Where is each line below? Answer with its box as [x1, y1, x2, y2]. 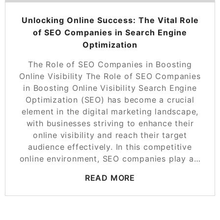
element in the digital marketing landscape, [21, 107, 199, 117]
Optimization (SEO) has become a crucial [26, 95, 194, 105]
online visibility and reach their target [33, 130, 187, 140]
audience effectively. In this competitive [28, 142, 192, 152]
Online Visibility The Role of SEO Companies [19, 71, 201, 82]
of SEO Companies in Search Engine [33, 27, 187, 38]
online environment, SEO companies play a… [19, 154, 201, 164]
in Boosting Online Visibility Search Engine [23, 83, 197, 93]
